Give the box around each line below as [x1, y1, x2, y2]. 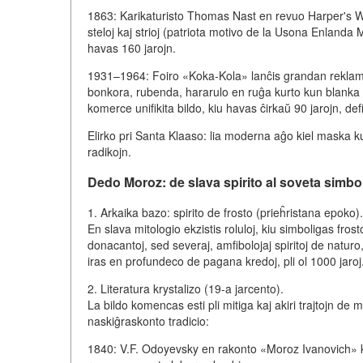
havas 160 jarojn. [88, 40, 176, 57]
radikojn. [88, 143, 131, 160]
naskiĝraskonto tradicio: [88, 313, 209, 330]
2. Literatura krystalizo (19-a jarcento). [88, 280, 284, 297]
